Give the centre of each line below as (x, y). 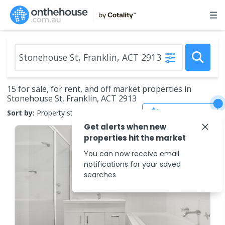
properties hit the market (135, 138)
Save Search (187, 113)
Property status (62, 113)
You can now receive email (132, 154)
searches (100, 175)
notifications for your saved (132, 164)
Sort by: (21, 113)
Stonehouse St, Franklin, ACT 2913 (72, 98)
